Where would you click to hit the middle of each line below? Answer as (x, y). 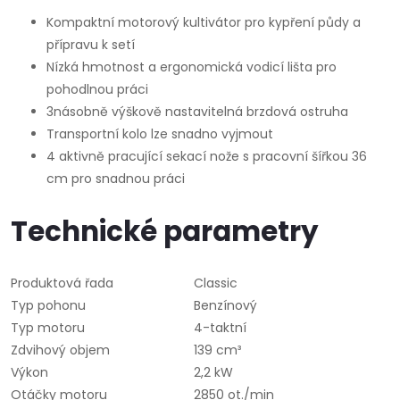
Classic (216, 283)
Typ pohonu (48, 306)
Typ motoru (48, 328)
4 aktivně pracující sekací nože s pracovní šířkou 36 (207, 157)
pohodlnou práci (97, 90)
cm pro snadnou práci (116, 179)
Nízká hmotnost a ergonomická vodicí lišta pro (192, 67)
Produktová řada (62, 283)
